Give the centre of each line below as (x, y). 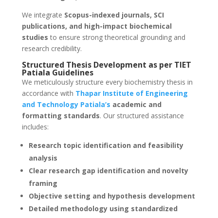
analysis (43, 158)
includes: (35, 127)
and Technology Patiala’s (66, 105)
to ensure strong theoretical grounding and (117, 37)
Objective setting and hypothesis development (112, 196)
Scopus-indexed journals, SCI (114, 15)
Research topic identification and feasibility (106, 145)
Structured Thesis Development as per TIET (106, 65)
